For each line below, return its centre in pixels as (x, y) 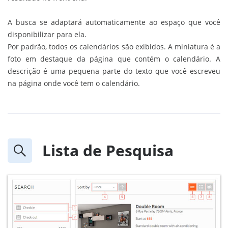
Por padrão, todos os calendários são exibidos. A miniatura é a (114, 47)
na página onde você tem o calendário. (74, 83)
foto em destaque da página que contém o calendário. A (114, 59)
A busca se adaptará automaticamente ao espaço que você (114, 22)
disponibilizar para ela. (47, 34)
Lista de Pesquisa (108, 150)
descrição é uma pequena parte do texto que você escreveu (114, 71)
